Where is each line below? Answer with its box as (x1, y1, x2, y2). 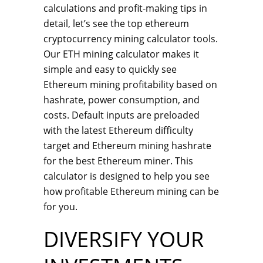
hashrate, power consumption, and (43, 93, 200, 106)
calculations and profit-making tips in (43, 2, 207, 15)
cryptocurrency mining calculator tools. (43, 32, 218, 45)
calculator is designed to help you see (43, 170, 210, 183)
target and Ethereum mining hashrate (43, 139, 211, 152)
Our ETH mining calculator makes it (43, 48, 199, 60)
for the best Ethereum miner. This (43, 154, 193, 167)
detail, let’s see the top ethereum (43, 17, 189, 30)
